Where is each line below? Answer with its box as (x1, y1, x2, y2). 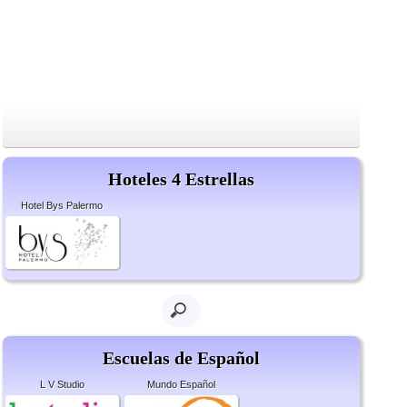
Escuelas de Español (102, 348, 260, 369)
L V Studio (39, 379, 84, 391)
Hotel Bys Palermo (21, 200, 104, 211)
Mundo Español (146, 379, 215, 391)
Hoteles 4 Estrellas (107, 169, 254, 189)
